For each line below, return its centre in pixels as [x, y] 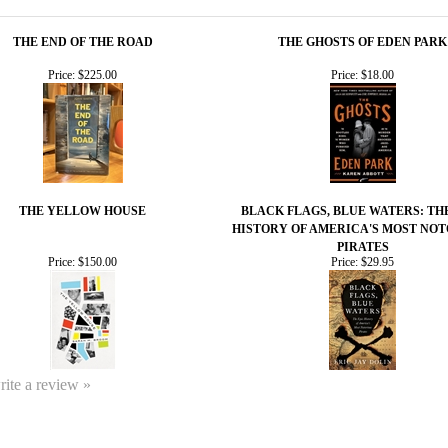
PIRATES [362, 246]
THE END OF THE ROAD [82, 41]
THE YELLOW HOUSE [82, 210]
